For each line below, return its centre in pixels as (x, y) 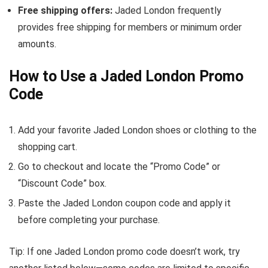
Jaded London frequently (167, 10)
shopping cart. (48, 147)
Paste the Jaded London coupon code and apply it (124, 203)
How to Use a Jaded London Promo (126, 76)
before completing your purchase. (89, 220)
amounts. (37, 44)
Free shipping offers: (65, 10)
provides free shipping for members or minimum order (130, 27)
